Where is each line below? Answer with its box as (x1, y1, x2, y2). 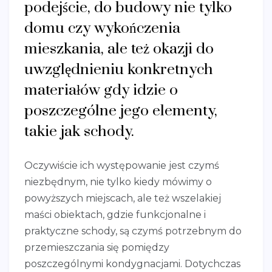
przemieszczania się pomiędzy (24, 241, 169, 253)
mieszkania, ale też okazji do (24, 39, 214, 58)
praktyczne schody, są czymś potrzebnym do (24, 225, 242, 237)
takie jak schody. (24, 121, 134, 141)
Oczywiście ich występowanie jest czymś (24, 159, 219, 171)
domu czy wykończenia (24, 18, 180, 38)
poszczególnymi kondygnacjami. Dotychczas (24, 257, 240, 270)
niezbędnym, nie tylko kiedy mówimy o (24, 175, 212, 188)
